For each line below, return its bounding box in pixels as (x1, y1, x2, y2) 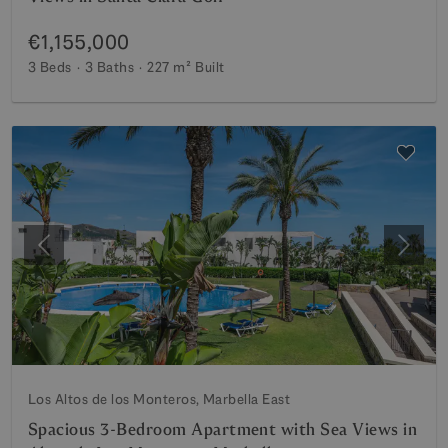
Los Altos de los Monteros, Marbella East (28, 389, 291, 408)
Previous (42, 244, 104, 266)
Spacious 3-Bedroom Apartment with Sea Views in (28, 418, 418, 440)
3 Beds (28, 58, 72, 76)
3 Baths (84, 58, 135, 76)
